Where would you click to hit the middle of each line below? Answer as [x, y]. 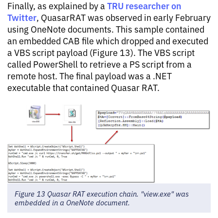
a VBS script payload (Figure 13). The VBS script [101, 52]
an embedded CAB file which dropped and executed [108, 41]
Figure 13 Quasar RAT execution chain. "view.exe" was [102, 194]
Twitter [22, 17]
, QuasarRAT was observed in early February [124, 17]
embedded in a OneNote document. [72, 202]
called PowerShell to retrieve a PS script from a [100, 64]
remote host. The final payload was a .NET [90, 76]
